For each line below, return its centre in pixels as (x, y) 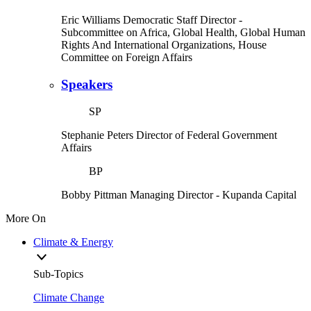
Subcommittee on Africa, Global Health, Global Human (183, 33)
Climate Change (69, 297)
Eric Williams (91, 20)
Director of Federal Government (207, 135)
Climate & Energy (73, 242)
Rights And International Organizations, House (164, 45)
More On (26, 218)
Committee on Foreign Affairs (127, 58)
